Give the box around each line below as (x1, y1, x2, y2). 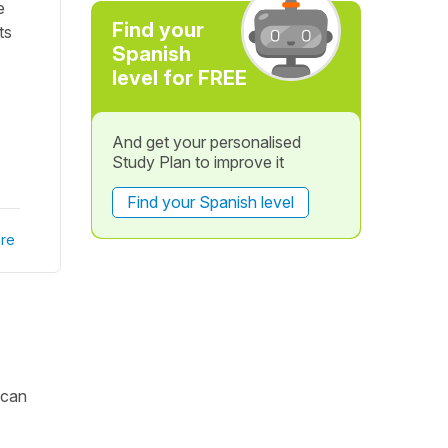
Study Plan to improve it (111, 152, 284, 172)
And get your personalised (111, 132, 301, 152)
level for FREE (111, 66, 247, 90)
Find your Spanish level (126, 192, 294, 212)
